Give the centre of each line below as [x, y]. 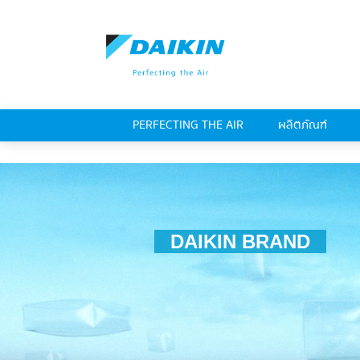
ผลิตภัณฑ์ [302, 125]
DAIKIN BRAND [240, 241]
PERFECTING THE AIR [188, 125]
